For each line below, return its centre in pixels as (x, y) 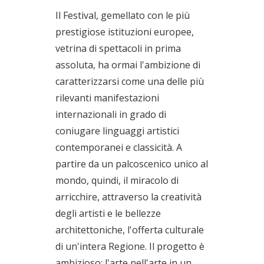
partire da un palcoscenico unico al (132, 164)
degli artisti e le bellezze (108, 213)
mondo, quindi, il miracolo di (117, 180)
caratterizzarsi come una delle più (130, 81)
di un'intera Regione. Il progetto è (130, 246)
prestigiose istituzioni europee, (125, 32)
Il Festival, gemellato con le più (123, 15)
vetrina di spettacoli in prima (118, 48)
